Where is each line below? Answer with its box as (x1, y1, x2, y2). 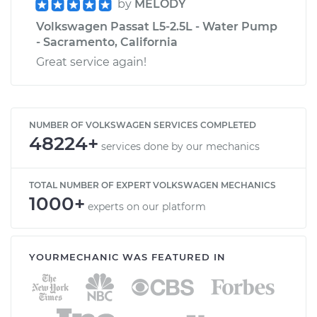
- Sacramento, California (36, 35, 178, 49)
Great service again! (36, 54, 146, 69)
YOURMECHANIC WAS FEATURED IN (29, 250, 226, 263)
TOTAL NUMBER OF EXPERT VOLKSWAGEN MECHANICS (29, 179, 276, 190)
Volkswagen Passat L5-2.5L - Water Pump (36, 19, 277, 33)
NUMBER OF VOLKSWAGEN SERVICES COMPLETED (29, 119, 256, 130)
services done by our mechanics (101, 139, 260, 153)
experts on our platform (88, 200, 206, 213)
